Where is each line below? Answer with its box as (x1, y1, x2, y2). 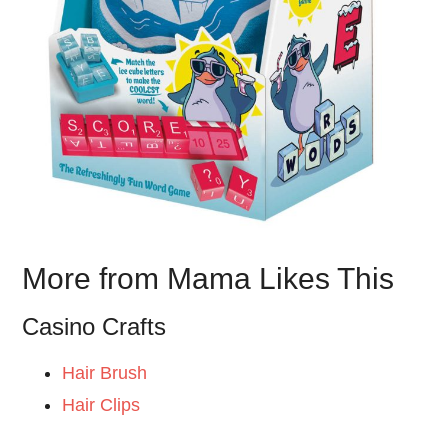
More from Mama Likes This (22, 262, 395, 296)
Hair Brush (62, 363, 148, 384)
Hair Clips (62, 395, 141, 416)
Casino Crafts (22, 313, 167, 341)
